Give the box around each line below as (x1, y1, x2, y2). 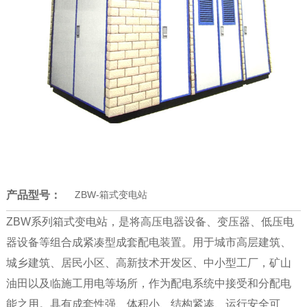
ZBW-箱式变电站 (74, 188, 147, 200)
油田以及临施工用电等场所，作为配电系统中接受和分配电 (5, 277, 291, 289)
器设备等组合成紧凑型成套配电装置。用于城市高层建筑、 (5, 236, 291, 248)
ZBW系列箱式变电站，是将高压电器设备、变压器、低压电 (5, 215, 294, 228)
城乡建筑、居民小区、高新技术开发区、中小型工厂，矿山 (5, 256, 291, 269)
